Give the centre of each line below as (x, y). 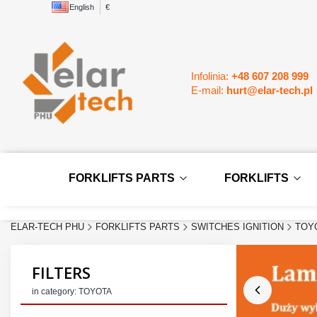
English (82, 7)
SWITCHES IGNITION (237, 226)
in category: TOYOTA (72, 291)
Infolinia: (211, 76)
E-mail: (209, 90)
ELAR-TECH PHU (47, 226)
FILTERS (61, 273)
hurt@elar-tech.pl (270, 90)
